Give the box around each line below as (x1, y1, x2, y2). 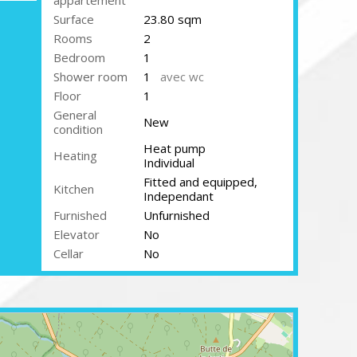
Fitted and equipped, (143, 174, 257, 190)
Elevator (53, 226, 100, 242)
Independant (143, 188, 214, 204)
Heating (53, 147, 97, 163)
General (53, 107, 96, 123)
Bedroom (53, 49, 105, 65)
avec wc (160, 69, 204, 84)
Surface (53, 11, 94, 27)
